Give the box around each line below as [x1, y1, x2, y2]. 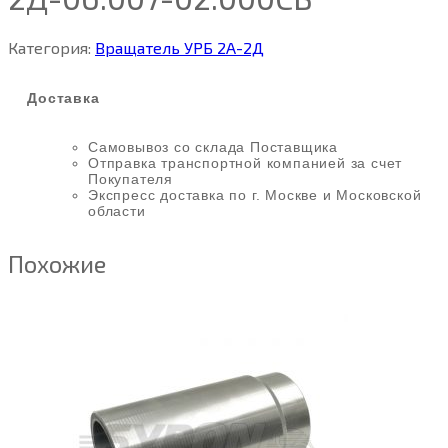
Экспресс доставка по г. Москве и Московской [88, 187, 422, 204]
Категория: [8, 37, 95, 57]
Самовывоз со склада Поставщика [88, 139, 338, 156]
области [88, 203, 146, 220]
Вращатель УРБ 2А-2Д [95, 37, 264, 57]
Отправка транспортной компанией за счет [88, 155, 403, 172]
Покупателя [88, 171, 174, 188]
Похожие [8, 249, 106, 279]
